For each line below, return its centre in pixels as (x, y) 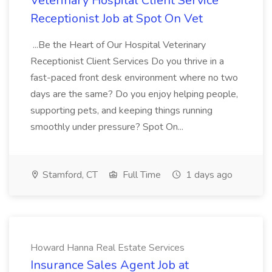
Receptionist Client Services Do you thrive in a (127, 61)
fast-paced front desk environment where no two (134, 78)
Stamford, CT (69, 175)
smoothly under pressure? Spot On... (108, 127)
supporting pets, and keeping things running (121, 110)
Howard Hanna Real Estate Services (107, 248)
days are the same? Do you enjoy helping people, (134, 94)
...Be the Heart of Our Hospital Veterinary (118, 45)
